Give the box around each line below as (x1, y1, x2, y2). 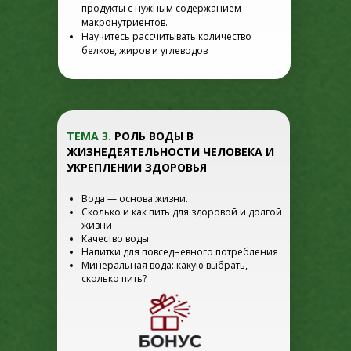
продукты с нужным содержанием (81, 2, 241, 15)
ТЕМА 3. (67, 128, 114, 143)
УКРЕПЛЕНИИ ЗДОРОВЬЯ (67, 160, 207, 175)
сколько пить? (81, 272, 147, 285)
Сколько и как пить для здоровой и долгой (81, 205, 282, 219)
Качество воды (81, 232, 149, 245)
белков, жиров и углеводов (81, 44, 208, 57)
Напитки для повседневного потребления (81, 245, 278, 259)
